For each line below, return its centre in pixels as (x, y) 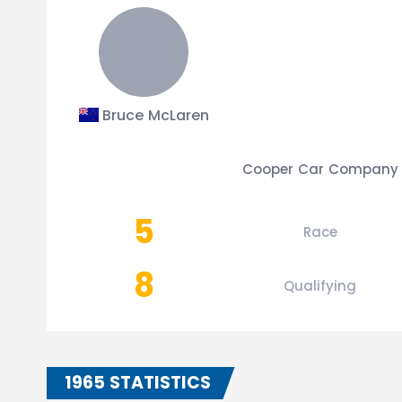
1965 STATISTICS (138, 383)
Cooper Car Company (320, 169)
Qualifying (320, 286)
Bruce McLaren (156, 115)
